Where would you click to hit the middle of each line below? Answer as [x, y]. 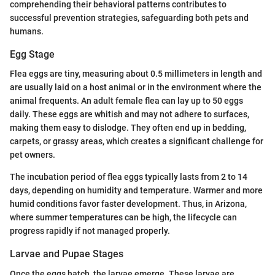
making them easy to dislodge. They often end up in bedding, [128, 128]
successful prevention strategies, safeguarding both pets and [129, 18]
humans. [27, 32]
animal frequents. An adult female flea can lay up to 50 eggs [126, 101]
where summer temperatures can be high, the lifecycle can [123, 218]
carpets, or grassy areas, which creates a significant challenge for [137, 141]
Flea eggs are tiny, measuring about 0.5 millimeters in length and [136, 74]
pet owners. [33, 155]
